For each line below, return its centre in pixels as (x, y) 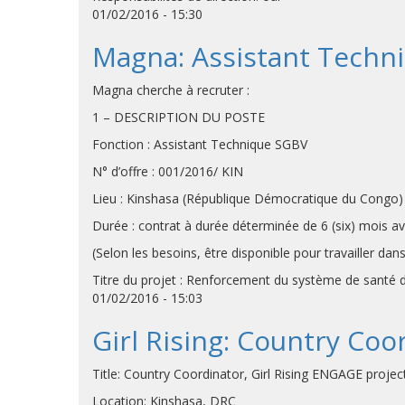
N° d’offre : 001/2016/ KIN (168, 171)
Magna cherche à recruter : (171, 90)
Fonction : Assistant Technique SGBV (200, 144)
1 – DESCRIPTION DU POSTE (179, 117)
